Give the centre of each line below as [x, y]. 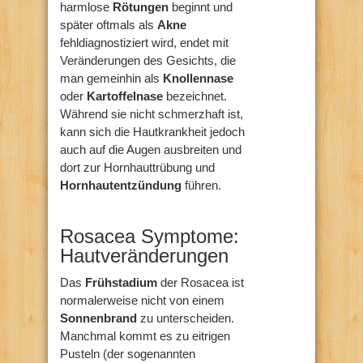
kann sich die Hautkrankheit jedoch [152, 131]
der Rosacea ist [201, 282]
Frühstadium [121, 282]
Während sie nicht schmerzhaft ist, [152, 113]
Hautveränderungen [144, 255]
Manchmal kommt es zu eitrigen [145, 335]
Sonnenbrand [98, 318]
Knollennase [198, 78]
